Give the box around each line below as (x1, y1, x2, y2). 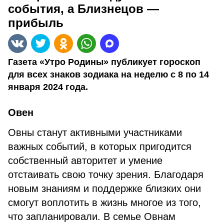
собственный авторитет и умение (8, 155, 162, 166)
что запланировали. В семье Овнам (8, 211, 175, 222)
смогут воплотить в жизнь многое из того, (8, 197, 201, 208)
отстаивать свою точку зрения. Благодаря (8, 169, 203, 180)
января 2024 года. (8, 82, 88, 92)
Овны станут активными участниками (8, 127, 182, 138)
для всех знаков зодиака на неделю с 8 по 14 (8, 69, 209, 79)
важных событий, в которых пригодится (8, 141, 191, 152)
